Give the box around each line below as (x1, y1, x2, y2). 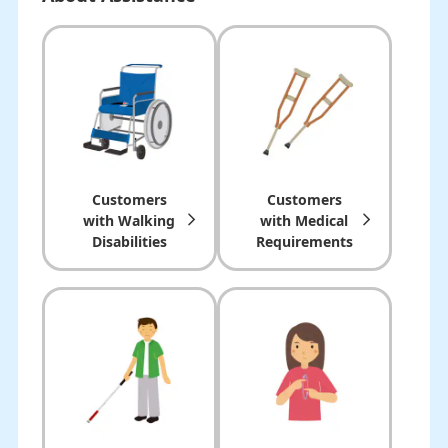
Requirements (255, 231, 353, 251)
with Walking (83, 210, 176, 230)
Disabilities (91, 231, 167, 251)
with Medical (260, 210, 349, 230)
